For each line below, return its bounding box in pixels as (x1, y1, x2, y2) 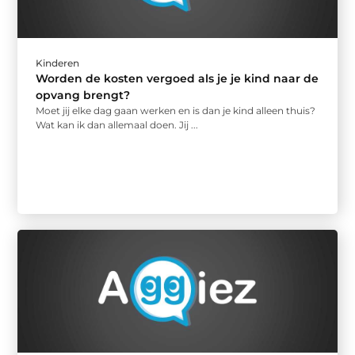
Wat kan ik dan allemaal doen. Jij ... (36, 118, 199, 131)
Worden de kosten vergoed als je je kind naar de (36, 71, 319, 86)
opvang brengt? (36, 87, 131, 102)
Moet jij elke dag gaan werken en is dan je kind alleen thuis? (36, 104, 316, 116)
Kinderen (36, 56, 80, 69)
